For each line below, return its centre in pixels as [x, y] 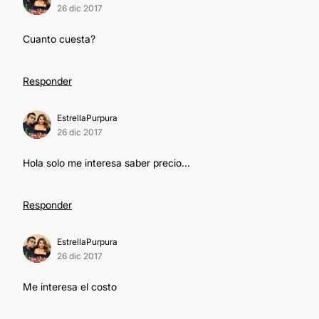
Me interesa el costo [70, 287]
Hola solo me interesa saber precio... [106, 163]
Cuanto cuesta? [59, 39]
